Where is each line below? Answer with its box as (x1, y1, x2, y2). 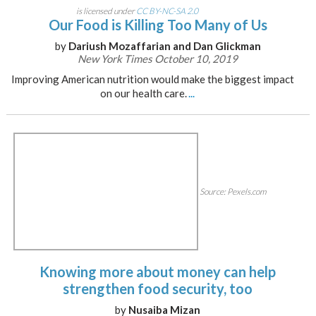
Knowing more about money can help (39, 263, 276, 280)
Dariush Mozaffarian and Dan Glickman (68, 39, 261, 52)
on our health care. (99, 87, 187, 99)
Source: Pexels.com (198, 186, 267, 197)
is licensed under (76, 6, 137, 16)
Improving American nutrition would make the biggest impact (11, 73, 294, 85)
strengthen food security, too (63, 280, 253, 297)
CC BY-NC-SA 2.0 (136, 6, 199, 16)
